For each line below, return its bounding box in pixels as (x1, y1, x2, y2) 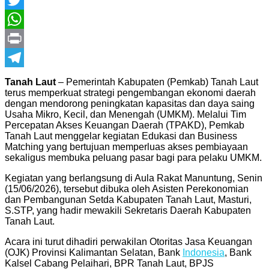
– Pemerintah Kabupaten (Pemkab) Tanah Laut (56, 76, 258, 87)
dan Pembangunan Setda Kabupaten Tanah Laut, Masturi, (5, 194, 252, 205)
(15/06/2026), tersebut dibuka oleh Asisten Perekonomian (5, 183, 249, 194)
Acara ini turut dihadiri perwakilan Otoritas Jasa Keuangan (5, 236, 252, 247)
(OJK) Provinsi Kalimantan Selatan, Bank (5, 247, 183, 258)
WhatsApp (5, 32, 49, 43)
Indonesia (183, 247, 225, 258)
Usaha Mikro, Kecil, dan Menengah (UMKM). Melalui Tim (5, 109, 246, 119)
